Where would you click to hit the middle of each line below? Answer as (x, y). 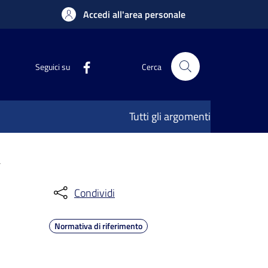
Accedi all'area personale (134, 14)
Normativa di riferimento (98, 226)
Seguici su (53, 66)
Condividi (95, 193)
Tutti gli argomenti (170, 116)
